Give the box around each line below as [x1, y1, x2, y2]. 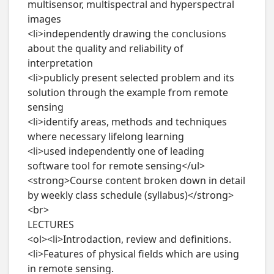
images [27, 12, 61, 26]
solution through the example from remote [27, 86, 228, 100]
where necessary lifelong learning [27, 130, 184, 144]
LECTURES [27, 218, 74, 232]
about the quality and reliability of [27, 42, 183, 56]
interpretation [27, 56, 93, 70]
